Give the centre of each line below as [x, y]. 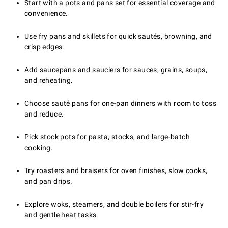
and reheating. [49, 81]
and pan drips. [49, 181]
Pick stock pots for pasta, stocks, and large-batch [107, 137]
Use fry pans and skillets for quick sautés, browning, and [118, 36]
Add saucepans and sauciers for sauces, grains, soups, [116, 70]
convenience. [46, 13]
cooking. [39, 148]
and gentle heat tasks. [62, 215]
